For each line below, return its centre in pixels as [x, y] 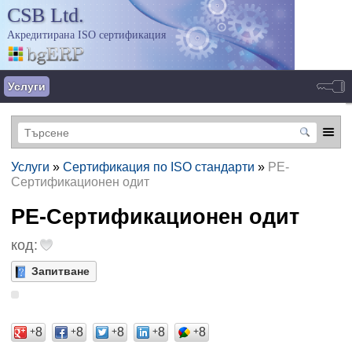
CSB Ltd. [46, 15]
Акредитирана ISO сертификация [86, 35]
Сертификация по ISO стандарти [158, 166]
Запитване [60, 271]
